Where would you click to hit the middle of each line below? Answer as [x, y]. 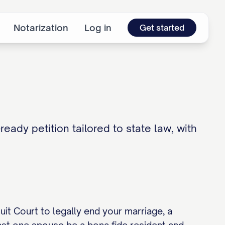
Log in [98, 28]
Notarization [41, 28]
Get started [162, 28]
